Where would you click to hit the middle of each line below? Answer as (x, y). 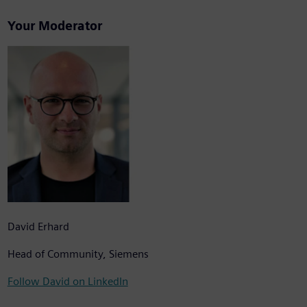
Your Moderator (54, 26)
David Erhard (38, 226)
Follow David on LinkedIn (67, 281)
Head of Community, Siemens (78, 254)
